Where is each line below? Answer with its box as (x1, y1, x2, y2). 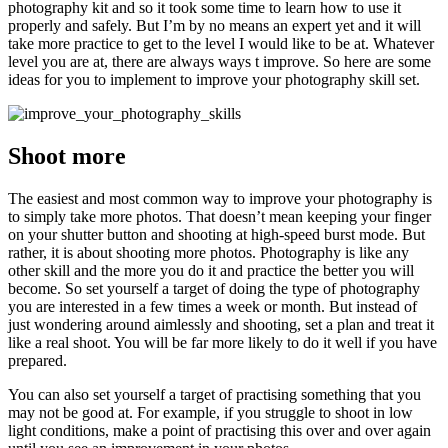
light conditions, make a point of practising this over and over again (8, 421, 431, 439)
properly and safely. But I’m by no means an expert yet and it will (8, 16, 421, 34)
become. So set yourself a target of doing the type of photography (8, 279, 420, 297)
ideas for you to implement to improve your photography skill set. (8, 70, 420, 88)
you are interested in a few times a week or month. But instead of (8, 297, 417, 315)
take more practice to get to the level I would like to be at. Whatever (8, 34, 434, 52)
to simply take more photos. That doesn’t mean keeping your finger (8, 207, 431, 225)
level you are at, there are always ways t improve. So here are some (8, 52, 431, 70)
